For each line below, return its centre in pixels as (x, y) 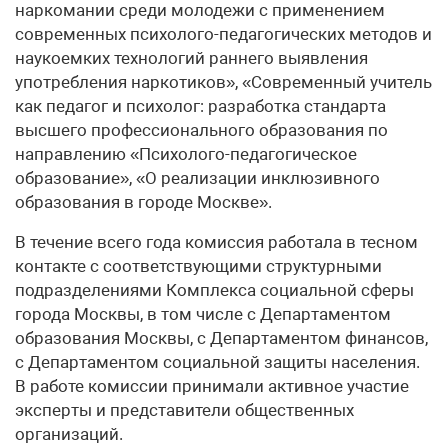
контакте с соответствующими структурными (198, 266)
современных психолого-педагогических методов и (223, 34)
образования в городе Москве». (143, 202)
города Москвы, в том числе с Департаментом (203, 314)
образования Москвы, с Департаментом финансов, (221, 338)
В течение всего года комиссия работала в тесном (216, 242)
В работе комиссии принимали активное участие (212, 386)
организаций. (69, 434)
